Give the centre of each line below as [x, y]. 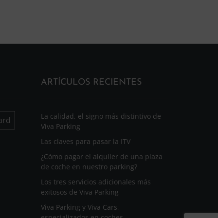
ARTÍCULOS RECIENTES [91, 82]
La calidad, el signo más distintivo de [101, 116]
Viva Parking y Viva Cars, [80, 207]
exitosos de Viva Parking [80, 192]
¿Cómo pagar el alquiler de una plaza [101, 156]
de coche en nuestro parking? [89, 166]
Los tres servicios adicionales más [96, 182]
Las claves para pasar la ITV [85, 141]
